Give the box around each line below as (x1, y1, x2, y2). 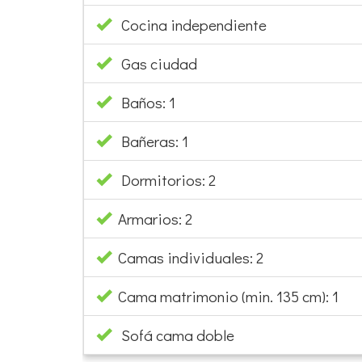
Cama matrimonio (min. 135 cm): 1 (112, 285, 339, 306)
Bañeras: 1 (112, 130, 188, 151)
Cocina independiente (121, 14, 267, 35)
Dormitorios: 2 (112, 169, 216, 190)
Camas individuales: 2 (112, 246, 263, 267)
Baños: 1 (112, 91, 175, 112)
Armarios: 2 (112, 208, 192, 229)
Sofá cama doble (121, 324, 234, 345)
